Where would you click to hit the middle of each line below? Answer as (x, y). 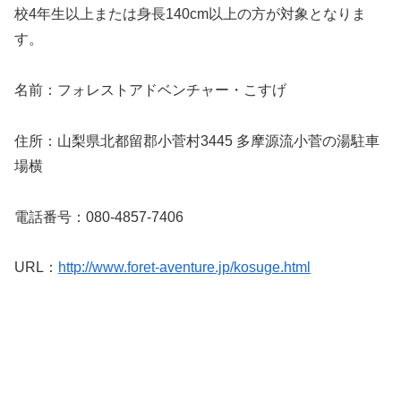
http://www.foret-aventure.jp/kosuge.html (184, 268)
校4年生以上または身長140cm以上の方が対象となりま (190, 14)
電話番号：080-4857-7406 (99, 217)
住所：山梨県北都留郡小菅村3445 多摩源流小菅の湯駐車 (197, 141)
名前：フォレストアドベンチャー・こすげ (150, 90)
